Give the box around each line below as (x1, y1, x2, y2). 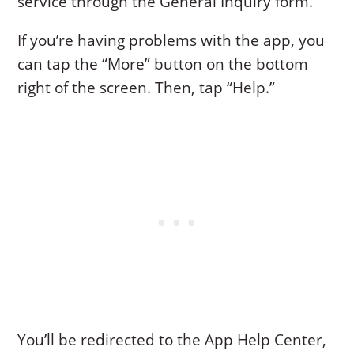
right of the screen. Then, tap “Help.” (17, 77, 276, 98)
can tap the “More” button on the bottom (17, 53, 309, 74)
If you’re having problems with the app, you (17, 29, 326, 51)
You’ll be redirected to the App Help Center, (17, 329, 327, 350)
